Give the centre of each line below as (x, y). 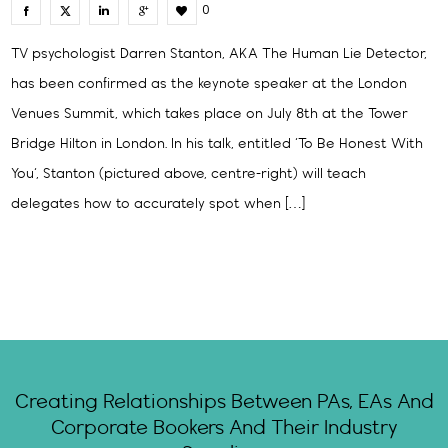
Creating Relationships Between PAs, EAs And (224, 403)
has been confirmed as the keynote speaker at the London (209, 85)
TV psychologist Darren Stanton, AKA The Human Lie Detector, (219, 55)
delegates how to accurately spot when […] (158, 205)
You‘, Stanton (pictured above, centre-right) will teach (189, 175)
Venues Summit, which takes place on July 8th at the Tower (210, 115)
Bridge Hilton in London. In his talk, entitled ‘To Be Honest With (217, 145)
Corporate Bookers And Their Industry (224, 429)
